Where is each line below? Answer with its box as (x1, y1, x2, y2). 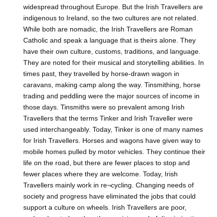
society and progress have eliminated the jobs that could (23, 192, 196, 201)
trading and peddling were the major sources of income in (23, 92, 200, 100)
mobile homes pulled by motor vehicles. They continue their (23, 148, 205, 156)
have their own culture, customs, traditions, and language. (23, 47, 201, 56)
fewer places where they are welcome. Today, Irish (23, 170, 178, 178)
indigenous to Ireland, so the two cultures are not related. (23, 14, 198, 22)
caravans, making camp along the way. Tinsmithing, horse (23, 81, 201, 89)
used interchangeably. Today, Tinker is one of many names (23, 125, 203, 134)
